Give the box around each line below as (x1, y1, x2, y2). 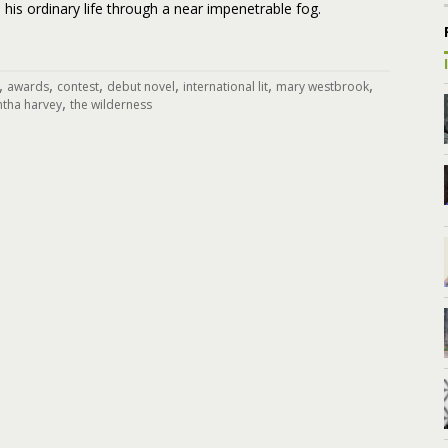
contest (57, 78, 99, 95)
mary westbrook (276, 78, 369, 95)
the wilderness (70, 96, 152, 113)
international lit (183, 78, 268, 95)
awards (7, 78, 49, 95)
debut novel (107, 78, 175, 95)
